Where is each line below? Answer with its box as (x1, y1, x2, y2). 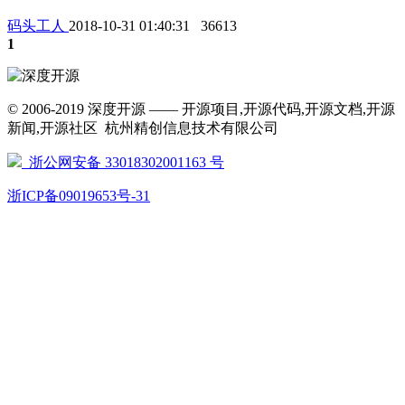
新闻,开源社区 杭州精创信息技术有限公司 (7, 119, 286, 136)
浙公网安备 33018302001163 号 (22, 154, 224, 170)
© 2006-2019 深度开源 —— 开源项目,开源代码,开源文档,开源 (7, 100, 395, 117)
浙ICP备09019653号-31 (7, 187, 150, 203)
